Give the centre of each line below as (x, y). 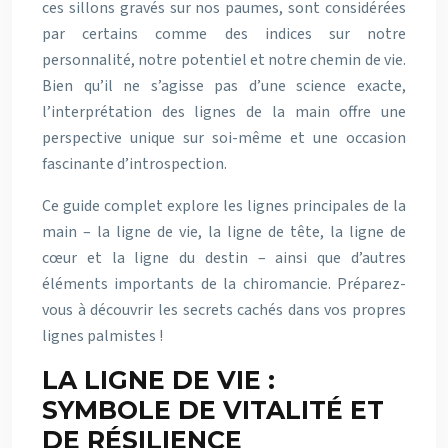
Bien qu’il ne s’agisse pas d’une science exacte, (224, 85)
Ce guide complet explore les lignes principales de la (224, 205)
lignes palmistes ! (102, 335)
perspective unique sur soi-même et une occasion (224, 137)
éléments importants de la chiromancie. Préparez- (224, 283)
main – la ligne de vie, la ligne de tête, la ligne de (224, 231)
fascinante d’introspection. (134, 163)
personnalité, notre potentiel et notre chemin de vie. (224, 59)
